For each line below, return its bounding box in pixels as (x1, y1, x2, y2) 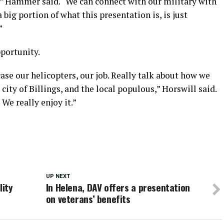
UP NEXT (45, 173, 70, 179)
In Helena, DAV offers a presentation (45, 180, 190, 194)
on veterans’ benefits (45, 191, 130, 206)
